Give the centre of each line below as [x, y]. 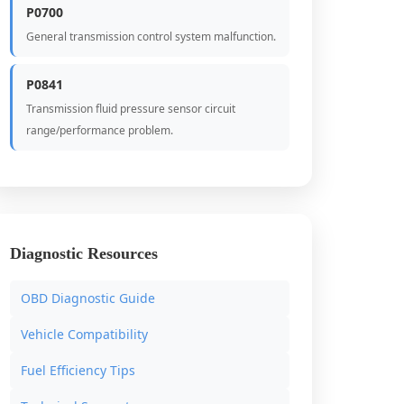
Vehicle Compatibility [84, 334]
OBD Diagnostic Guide [88, 298]
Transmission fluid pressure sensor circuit [131, 109]
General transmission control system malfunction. [151, 37]
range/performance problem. [100, 130]
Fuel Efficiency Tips [78, 370]
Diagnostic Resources [84, 253]
